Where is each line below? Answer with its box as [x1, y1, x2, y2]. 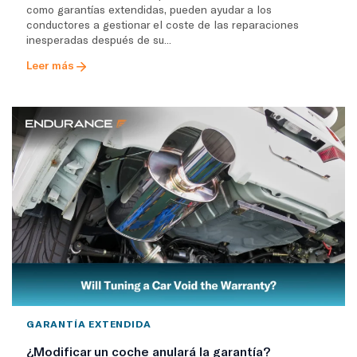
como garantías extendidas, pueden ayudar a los [26, 2, 272, 17]
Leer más [26, 58, 74, 73]
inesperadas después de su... [26, 33, 171, 47]
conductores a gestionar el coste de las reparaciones [26, 18, 299, 32]
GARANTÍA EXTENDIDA [26, 318, 152, 330]
